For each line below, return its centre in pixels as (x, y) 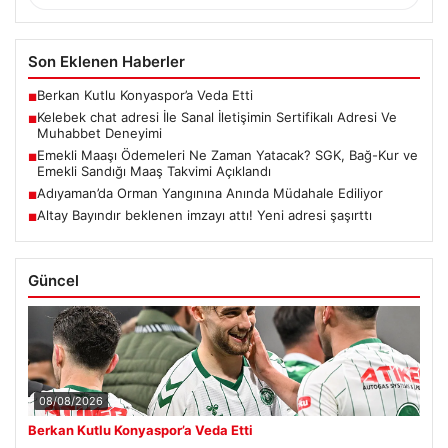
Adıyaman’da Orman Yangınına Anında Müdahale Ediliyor (210, 192)
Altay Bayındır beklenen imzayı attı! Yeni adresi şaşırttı (204, 214)
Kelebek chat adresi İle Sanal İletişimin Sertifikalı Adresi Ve (217, 116)
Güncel (53, 280)
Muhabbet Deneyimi (99, 132)
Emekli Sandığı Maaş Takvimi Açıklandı (154, 170)
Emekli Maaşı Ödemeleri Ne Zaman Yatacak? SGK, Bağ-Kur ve (227, 154)
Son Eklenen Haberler (106, 61)
